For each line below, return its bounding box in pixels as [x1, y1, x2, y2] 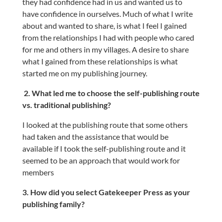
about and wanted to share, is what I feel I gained [22, 21, 187, 30]
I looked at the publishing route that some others [22, 120, 188, 129]
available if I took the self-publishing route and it [22, 144, 186, 153]
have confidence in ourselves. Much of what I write [22, 9, 193, 18]
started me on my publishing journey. [22, 68, 147, 78]
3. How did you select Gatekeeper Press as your [22, 187, 190, 197]
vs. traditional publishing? [22, 100, 111, 110]
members [22, 167, 54, 177]
